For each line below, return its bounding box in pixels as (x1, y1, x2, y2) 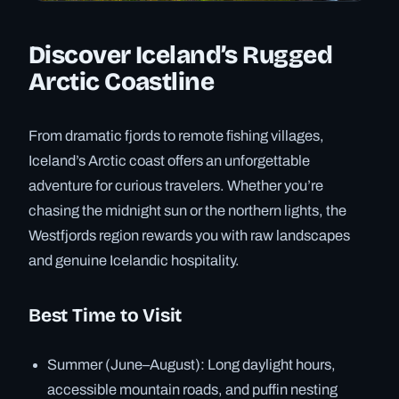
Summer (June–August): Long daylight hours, (47, 357, 337, 373)
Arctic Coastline (28, 66, 215, 97)
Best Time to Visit (28, 304, 183, 328)
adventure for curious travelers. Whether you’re (28, 177, 323, 193)
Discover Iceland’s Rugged (28, 39, 333, 70)
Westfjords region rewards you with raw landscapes (28, 227, 350, 243)
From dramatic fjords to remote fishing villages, (28, 127, 324, 143)
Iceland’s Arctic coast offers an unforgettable (28, 152, 310, 168)
